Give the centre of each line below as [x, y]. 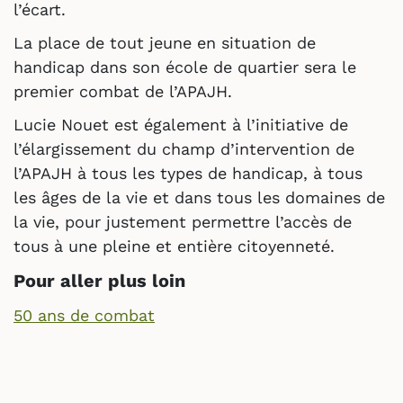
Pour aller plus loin [99, 280]
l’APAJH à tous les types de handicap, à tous [188, 173]
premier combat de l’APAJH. [123, 91]
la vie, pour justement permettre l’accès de [183, 221]
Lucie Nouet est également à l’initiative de [181, 124]
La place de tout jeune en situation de [165, 42]
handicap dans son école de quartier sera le [185, 67]
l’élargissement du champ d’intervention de [184, 148]
